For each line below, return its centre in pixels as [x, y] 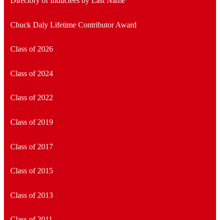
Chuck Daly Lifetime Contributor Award [73, 25]
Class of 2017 [31, 146]
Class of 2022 [31, 98]
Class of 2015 [31, 171]
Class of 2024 [31, 73]
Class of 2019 [31, 122]
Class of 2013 [31, 195]
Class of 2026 [31, 49]
